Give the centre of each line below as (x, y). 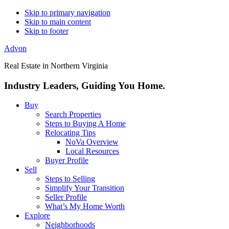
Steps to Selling (70, 179)
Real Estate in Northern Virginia (56, 66)
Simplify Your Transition (85, 188)
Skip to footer (47, 31)
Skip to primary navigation (67, 13)
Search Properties (73, 114)
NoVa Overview (92, 142)
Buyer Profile (67, 161)
